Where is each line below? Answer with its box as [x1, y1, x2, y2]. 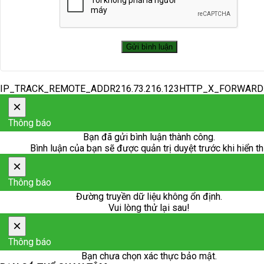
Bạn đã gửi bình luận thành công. [83, 131, 215, 143]
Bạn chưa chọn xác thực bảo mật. [81, 250, 217, 262]
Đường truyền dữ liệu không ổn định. [76, 191, 222, 202]
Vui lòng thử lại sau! [108, 202, 190, 213]
